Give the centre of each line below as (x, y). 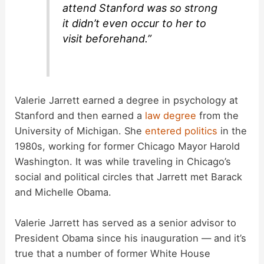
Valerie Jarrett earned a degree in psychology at (127, 100)
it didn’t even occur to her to (135, 24)
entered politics (181, 131)
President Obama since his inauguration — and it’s (131, 238)
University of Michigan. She (80, 131)
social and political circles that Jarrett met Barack (129, 177)
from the (218, 116)
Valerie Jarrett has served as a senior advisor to (126, 223)
